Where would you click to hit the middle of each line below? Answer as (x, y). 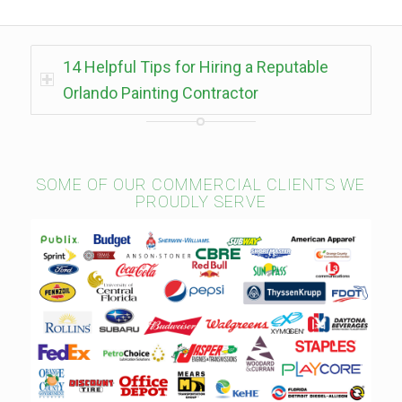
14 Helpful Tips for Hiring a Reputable (195, 67)
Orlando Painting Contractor (160, 93)
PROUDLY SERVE (201, 202)
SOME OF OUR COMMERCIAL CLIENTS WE (201, 185)
